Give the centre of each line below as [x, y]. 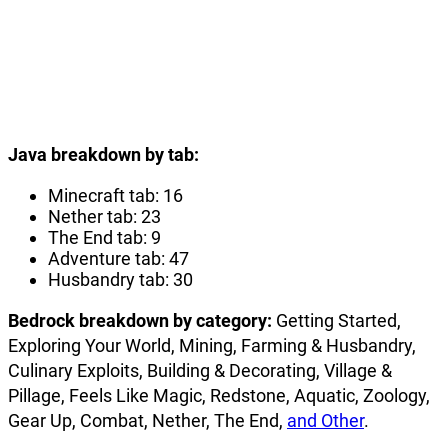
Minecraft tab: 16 [115, 196]
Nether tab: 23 [104, 217]
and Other [325, 421]
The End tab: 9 [104, 238]
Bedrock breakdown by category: [140, 321]
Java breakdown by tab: [103, 155]
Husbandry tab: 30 [120, 280]
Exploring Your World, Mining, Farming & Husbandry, [212, 346]
